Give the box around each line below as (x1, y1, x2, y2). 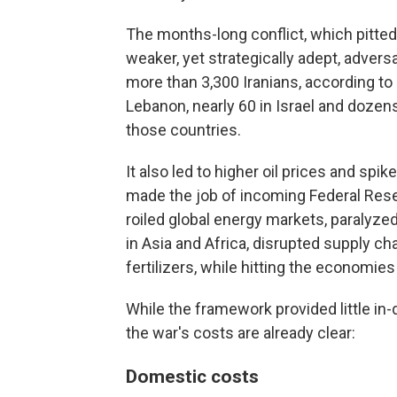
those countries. (126, 121, 241, 140)
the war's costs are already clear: (126, 323, 355, 343)
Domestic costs (126, 365, 259, 388)
